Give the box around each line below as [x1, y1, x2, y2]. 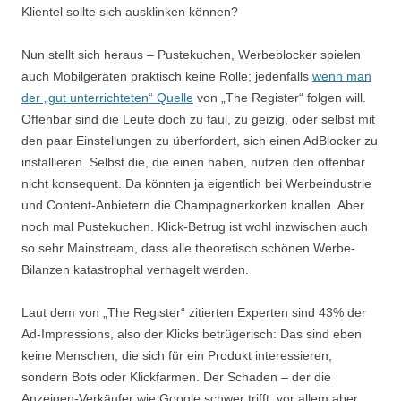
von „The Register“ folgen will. [193, 90, 366, 105]
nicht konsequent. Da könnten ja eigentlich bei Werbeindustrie [21, 175, 371, 191]
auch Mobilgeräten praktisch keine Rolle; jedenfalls [21, 68, 312, 83]
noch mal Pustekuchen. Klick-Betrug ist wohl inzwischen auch [21, 218, 368, 234]
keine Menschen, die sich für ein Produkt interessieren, [21, 347, 332, 363]
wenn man [312, 68, 371, 83]
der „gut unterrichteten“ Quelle [21, 90, 193, 105]
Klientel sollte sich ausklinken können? [21, 4, 238, 19]
